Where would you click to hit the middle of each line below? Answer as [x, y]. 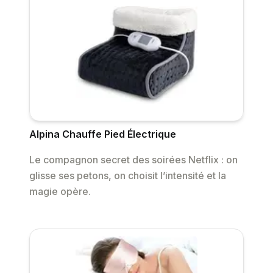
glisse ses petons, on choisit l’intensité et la [128, 176]
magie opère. [60, 192]
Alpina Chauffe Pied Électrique [103, 134]
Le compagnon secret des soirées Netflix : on [133, 160]
